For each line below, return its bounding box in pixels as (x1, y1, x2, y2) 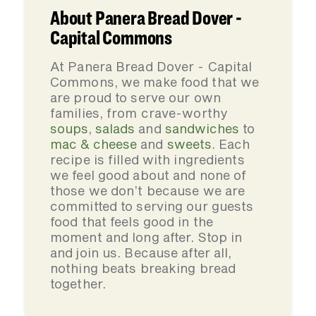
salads (95, 121, 135, 136)
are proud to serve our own (50, 90, 221, 105)
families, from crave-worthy (50, 105, 227, 121)
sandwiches (164, 121, 239, 136)
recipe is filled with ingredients (50, 152, 245, 167)
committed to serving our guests (50, 198, 254, 214)
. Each (211, 136, 250, 152)
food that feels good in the (50, 214, 213, 229)
